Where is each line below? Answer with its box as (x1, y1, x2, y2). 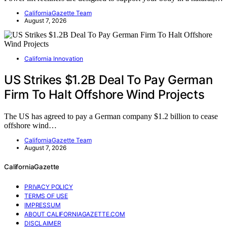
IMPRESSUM (24, 201, 61, 209)
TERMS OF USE (24, 192, 68, 200)
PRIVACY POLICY (24, 182, 73, 191)
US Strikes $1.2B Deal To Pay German (4, 72, 213, 87)
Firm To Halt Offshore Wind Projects (4, 87, 205, 102)
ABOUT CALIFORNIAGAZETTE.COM (24, 210, 125, 218)
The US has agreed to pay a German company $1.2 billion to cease (4, 111, 218, 121)
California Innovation (24, 54, 83, 62)
